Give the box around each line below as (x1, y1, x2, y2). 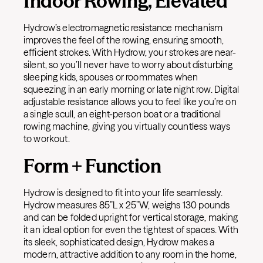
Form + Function (23, 154, 161, 177)
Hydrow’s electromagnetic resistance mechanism (23, 22, 223, 33)
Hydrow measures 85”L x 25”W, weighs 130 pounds (23, 199, 230, 211)
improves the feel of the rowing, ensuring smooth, (23, 34, 224, 46)
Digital (214, 83, 239, 95)
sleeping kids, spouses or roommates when (23, 71, 198, 83)
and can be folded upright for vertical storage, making (23, 211, 238, 223)
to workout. (23, 133, 70, 144)
